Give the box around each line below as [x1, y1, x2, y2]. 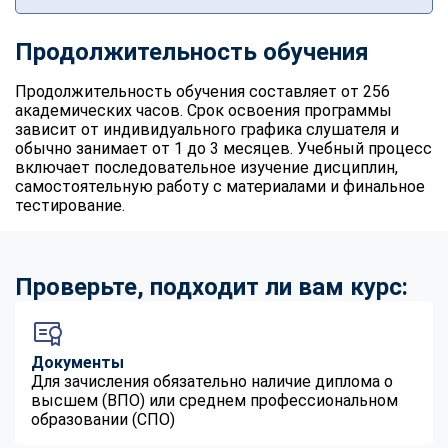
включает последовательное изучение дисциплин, [15, 157, 398, 177]
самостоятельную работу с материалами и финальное [15, 176, 425, 196]
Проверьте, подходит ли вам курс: [15, 272, 408, 301]
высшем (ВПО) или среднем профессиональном [31, 390, 398, 410]
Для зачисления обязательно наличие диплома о [31, 371, 393, 391]
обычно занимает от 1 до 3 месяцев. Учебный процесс [15, 138, 432, 158]
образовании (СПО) [31, 409, 175, 429]
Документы [31, 352, 124, 372]
